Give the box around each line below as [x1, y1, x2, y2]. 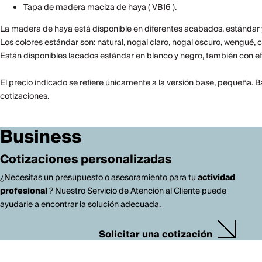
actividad [198, 171, 235, 185]
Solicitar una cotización [99, 226, 213, 243]
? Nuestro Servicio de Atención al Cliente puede [47, 184, 226, 198]
